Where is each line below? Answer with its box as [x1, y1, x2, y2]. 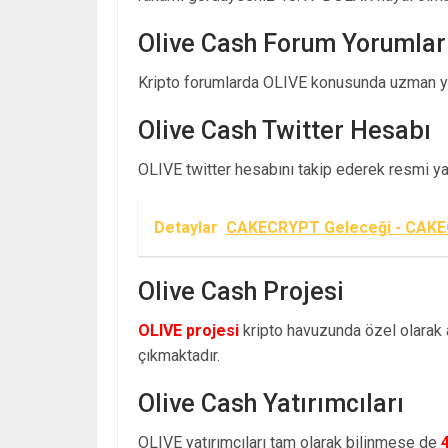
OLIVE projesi [138, 320, 239, 340]
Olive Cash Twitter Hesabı [138, 115, 431, 145]
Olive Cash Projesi [138, 276, 344, 306]
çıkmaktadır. [138, 345, 220, 365]
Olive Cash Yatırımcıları [138, 388, 404, 418]
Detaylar [154, 217, 218, 237]
